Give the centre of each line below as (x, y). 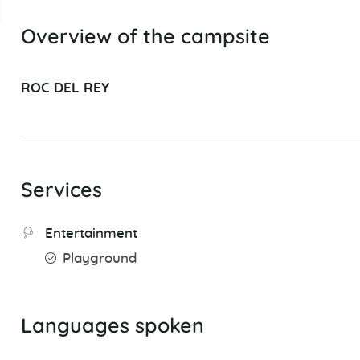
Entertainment (91, 234)
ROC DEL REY (65, 89)
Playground (99, 259)
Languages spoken (112, 325)
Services (61, 190)
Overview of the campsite (145, 36)
